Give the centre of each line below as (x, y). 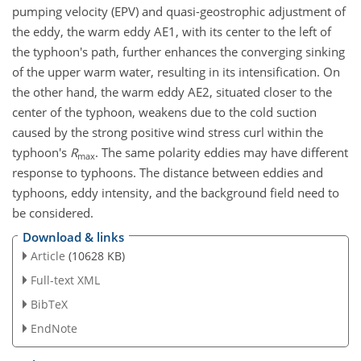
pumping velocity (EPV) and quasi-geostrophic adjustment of (179, 11)
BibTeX (49, 304)
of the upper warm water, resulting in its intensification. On (176, 71)
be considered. (53, 212)
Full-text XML (65, 280)
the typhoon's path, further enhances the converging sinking (178, 51)
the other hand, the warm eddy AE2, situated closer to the (172, 91)
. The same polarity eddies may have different (222, 152)
